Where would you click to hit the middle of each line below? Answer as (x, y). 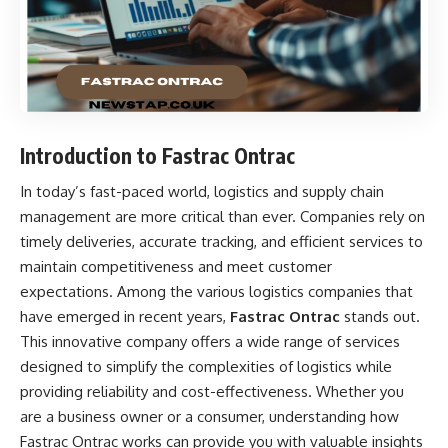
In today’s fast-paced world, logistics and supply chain (202, 191)
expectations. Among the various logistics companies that (216, 291)
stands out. (380, 316)
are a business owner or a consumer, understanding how (209, 416)
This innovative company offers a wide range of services (210, 341)
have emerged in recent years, (123, 316)
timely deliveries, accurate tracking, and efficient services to (221, 241)
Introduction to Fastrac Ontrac (157, 155)
